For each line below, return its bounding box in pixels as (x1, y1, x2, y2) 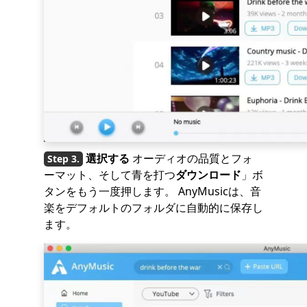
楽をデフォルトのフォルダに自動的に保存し (44, 199, 263, 215)
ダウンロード (175, 167, 241, 182)
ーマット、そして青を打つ (44, 167, 175, 182)
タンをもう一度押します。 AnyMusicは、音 (44, 183, 261, 199)
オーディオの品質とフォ (130, 150, 253, 166)
